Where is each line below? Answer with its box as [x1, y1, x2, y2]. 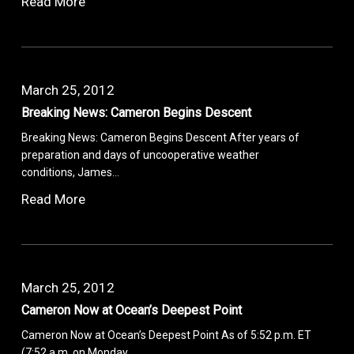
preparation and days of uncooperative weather [21, 148, 260, 161]
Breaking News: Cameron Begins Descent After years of [21, 130, 300, 144]
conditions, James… [21, 165, 120, 179]
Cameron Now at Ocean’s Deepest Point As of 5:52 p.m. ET [21, 328, 312, 341]
